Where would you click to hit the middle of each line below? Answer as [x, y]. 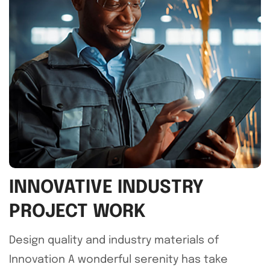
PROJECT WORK [77, 212]
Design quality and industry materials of [114, 240]
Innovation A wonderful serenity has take [118, 260]
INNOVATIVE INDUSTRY [106, 188]
